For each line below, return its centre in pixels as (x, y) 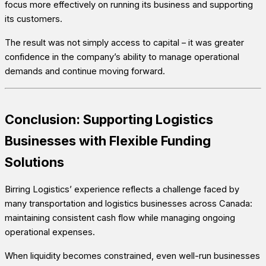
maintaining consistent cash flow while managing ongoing (120, 218)
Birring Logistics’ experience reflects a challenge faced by (122, 190)
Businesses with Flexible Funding (108, 140)
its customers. (34, 19)
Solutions (34, 162)
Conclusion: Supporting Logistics (109, 119)
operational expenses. (50, 232)
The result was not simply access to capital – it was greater (124, 42)
